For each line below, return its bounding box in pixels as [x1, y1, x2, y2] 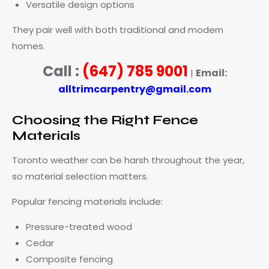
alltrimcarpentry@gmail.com [58, 82, 211, 96]
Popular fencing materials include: [12, 195, 163, 208]
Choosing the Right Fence [12, 112, 198, 128]
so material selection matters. [12, 169, 148, 183]
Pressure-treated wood [25, 220, 132, 233]
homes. [12, 39, 45, 52]
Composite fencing [25, 252, 113, 265]
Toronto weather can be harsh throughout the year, [12, 153, 244, 166]
